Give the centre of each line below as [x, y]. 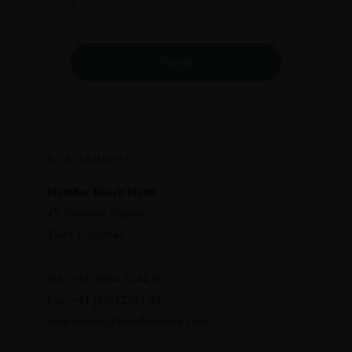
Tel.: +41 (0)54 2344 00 [106, 279]
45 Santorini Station [95, 213]
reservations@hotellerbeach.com [127, 321]
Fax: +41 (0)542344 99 [104, 300]
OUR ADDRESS [90, 159]
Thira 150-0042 [86, 234]
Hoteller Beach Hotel [101, 191]
